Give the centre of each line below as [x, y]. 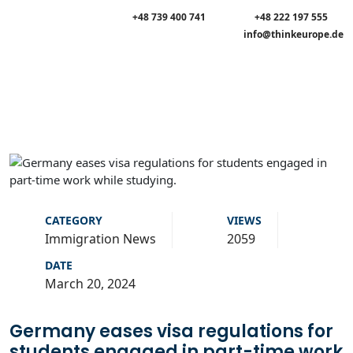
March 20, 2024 [90, 284]
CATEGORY [74, 220]
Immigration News [100, 239]
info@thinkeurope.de [294, 34]
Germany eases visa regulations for [171, 331]
